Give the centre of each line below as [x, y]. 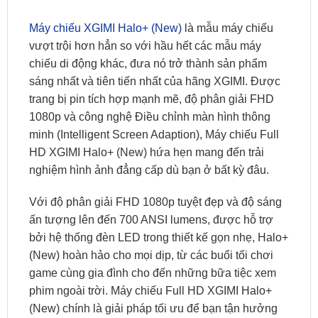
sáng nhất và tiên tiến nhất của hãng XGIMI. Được [155, 81]
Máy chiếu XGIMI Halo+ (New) [105, 28]
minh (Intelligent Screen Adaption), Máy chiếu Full [154, 134]
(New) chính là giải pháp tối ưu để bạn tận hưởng [153, 309]
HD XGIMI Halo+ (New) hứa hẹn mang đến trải [147, 152]
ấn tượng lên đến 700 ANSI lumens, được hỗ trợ [151, 220]
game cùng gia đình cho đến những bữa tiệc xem [153, 273]
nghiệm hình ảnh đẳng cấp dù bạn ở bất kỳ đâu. [149, 170]
